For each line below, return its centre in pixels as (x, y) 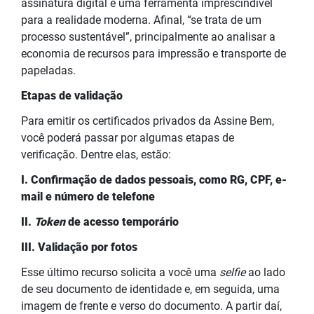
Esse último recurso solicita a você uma (120, 272)
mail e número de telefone (88, 196)
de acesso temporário (122, 221)
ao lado (265, 272)
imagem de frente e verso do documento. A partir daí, (151, 306)
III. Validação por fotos (79, 247)
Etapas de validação (72, 95)
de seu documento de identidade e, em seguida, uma (150, 289)
